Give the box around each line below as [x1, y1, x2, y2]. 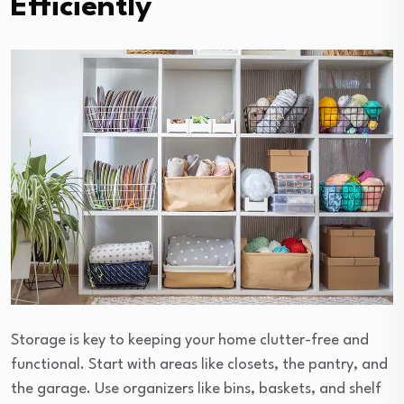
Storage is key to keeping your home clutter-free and [11, 332, 369, 348]
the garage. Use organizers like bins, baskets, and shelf [11, 381, 381, 397]
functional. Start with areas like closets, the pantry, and [11, 356, 388, 372]
